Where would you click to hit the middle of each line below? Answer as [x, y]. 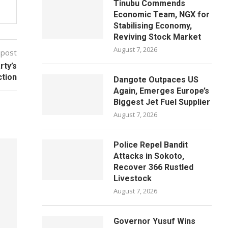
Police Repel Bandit [151, 145]
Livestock [133, 178]
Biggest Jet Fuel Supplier [162, 102]
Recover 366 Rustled [154, 167]
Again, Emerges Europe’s [162, 91]
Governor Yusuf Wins [155, 221]
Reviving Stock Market [158, 37]
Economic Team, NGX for [162, 15]
